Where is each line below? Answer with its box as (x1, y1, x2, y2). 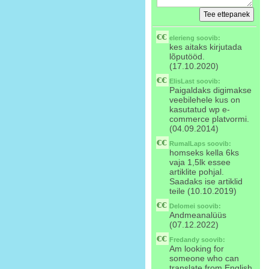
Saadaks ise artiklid (169, 177, 243, 186)
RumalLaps (169, 140, 205, 147)
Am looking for (169, 244, 224, 253)
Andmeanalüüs (169, 210, 226, 220)
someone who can (169, 253, 239, 263)
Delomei (169, 202, 195, 210)
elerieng (169, 34, 195, 41)
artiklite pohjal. (169, 167, 224, 177)
